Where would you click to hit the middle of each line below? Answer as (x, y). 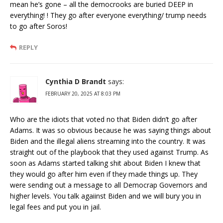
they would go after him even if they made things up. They (104, 174)
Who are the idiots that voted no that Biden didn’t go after (104, 119)
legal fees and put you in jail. (56, 207)
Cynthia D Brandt (76, 81)
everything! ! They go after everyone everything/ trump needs (108, 15)
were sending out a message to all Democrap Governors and (109, 185)
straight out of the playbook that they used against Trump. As (109, 152)
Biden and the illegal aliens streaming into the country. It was (108, 141)
